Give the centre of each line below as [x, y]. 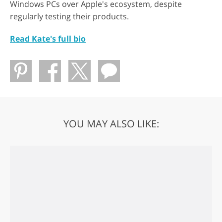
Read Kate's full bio [48, 39]
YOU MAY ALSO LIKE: [111, 124]
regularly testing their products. [69, 17]
